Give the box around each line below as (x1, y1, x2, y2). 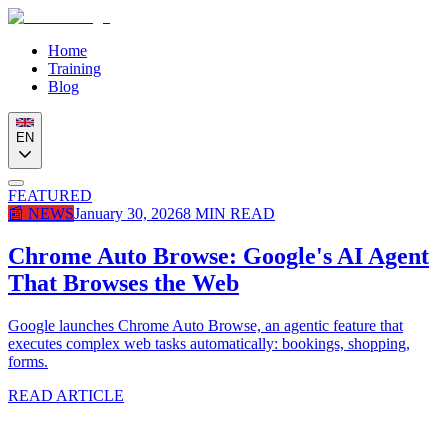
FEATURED (8, 187, 92, 204)
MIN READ (191, 205, 275, 222)
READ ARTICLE (8, 386, 124, 404)
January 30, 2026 (74, 205, 183, 222)
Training (48, 60, 101, 77)
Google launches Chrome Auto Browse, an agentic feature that (8, 316, 403, 334)
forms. (8, 352, 48, 370)
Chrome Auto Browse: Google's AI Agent (8, 242, 429, 269)
